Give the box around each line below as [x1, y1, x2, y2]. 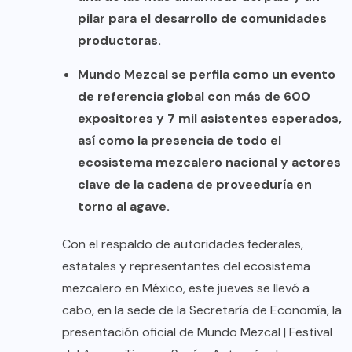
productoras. [78, 31, 161, 49]
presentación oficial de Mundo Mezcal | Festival [62, 323, 332, 340]
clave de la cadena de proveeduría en [78, 175, 312, 192]
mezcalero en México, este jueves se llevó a [62, 279, 310, 296]
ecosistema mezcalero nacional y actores [78, 153, 341, 170]
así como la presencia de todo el [78, 131, 281, 148]
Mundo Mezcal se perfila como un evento [78, 65, 335, 82]
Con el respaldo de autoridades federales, [62, 235, 303, 252]
